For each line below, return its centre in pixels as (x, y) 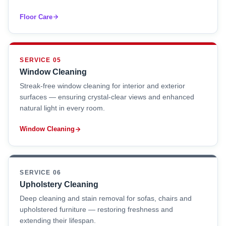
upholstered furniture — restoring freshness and (97, 209)
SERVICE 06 (40, 172)
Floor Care (36, 17)
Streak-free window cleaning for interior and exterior (103, 86)
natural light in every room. (63, 108)
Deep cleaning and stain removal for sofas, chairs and (106, 198)
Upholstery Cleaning (59, 184)
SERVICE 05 (40, 60)
